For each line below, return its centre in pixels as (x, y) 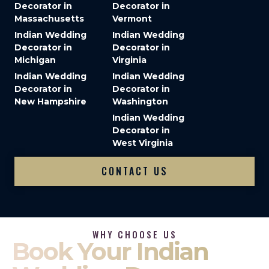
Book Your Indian (110, 252)
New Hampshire (50, 102)
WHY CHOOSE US (134, 235)
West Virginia (143, 143)
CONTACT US (134, 171)
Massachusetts (49, 19)
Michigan (35, 60)
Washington (140, 102)
